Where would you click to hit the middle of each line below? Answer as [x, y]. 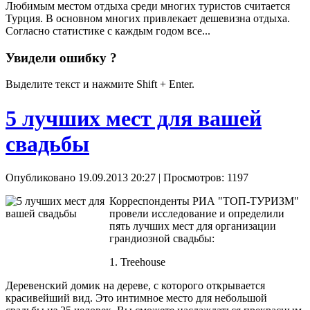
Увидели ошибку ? [61, 57]
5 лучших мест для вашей [134, 118]
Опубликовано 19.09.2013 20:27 [81, 178]
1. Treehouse [137, 262]
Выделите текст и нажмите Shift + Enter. [100, 84]
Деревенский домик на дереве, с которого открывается [135, 286]
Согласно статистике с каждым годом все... [108, 30]
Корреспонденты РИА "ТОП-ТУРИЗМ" [204, 201]
